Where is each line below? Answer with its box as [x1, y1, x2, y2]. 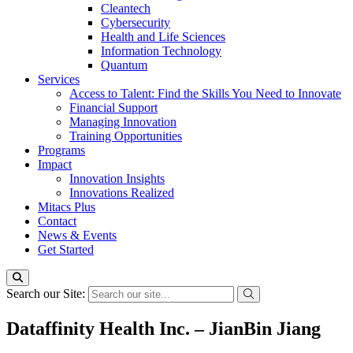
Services [38, 72, 80, 86]
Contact [38, 214, 76, 228]
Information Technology [101, 44, 221, 58]
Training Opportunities [69, 129, 182, 143]
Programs [38, 143, 85, 157]
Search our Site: [6, 287, 88, 300]
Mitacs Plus [38, 200, 95, 214]
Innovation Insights [69, 172, 165, 185]
